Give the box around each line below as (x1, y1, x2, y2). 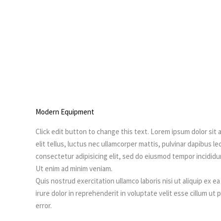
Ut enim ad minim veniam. (36, 164, 112, 174)
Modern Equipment (36, 107, 94, 117)
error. (36, 201, 52, 211)
